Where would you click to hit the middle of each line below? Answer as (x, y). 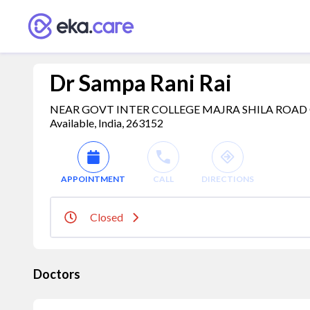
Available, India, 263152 (107, 123)
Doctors (57, 274)
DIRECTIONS (228, 179)
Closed (107, 217)
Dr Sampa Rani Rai (141, 83)
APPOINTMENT (93, 179)
